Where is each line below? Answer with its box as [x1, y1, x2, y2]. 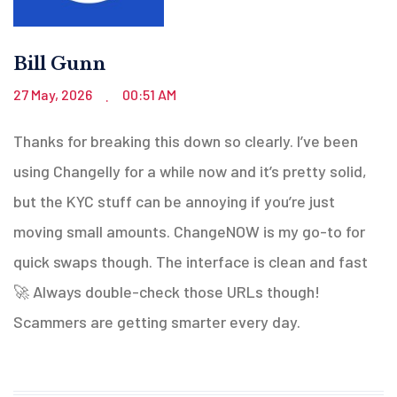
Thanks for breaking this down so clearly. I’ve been [13, 130, 358, 151]
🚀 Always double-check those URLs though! [13, 281, 320, 301]
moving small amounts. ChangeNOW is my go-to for [13, 221, 365, 241]
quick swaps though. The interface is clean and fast [13, 251, 368, 271]
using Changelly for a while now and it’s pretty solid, [13, 160, 367, 181]
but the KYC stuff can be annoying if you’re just [13, 191, 335, 211]
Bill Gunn [13, 52, 105, 74]
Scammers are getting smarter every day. [13, 311, 300, 331]
